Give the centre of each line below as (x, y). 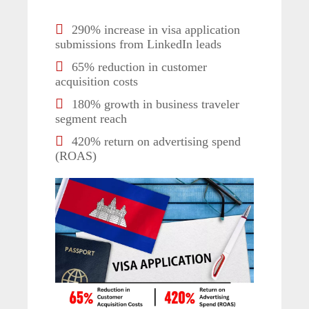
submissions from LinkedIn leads (138, 44)
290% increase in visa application (154, 29)
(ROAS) (76, 156)
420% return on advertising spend (154, 141)
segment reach (91, 118)
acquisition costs (97, 81)
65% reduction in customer (138, 67)
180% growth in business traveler (154, 104)
